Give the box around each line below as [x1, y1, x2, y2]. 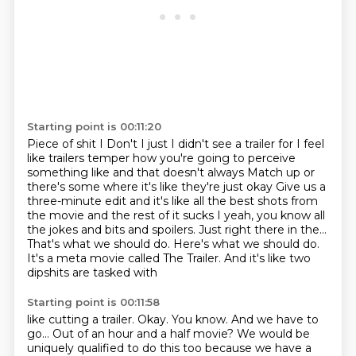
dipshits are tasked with [26, 265, 157, 280]
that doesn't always [136, 165, 247, 180]
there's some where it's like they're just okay [26, 180, 276, 194]
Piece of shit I [26, 137, 106, 151]
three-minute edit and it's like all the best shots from [26, 194, 318, 208]
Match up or [246, 165, 315, 180]
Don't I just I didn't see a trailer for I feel [106, 137, 324, 151]
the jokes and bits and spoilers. [26, 222, 199, 237]
